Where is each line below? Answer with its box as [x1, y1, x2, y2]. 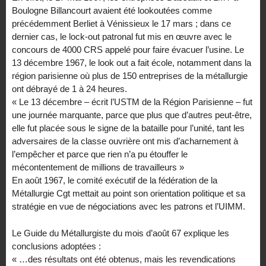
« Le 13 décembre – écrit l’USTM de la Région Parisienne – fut [12, 96, 252, 107]
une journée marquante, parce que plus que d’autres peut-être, [12, 109, 252, 120]
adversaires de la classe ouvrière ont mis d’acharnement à [12, 135, 238, 146]
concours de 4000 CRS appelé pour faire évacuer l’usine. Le [12, 44, 244, 55]
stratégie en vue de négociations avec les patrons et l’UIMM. [12, 201, 245, 211]
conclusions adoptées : [12, 240, 101, 251]
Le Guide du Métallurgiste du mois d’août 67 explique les [12, 227, 229, 238]
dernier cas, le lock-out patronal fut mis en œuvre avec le [12, 31, 232, 42]
